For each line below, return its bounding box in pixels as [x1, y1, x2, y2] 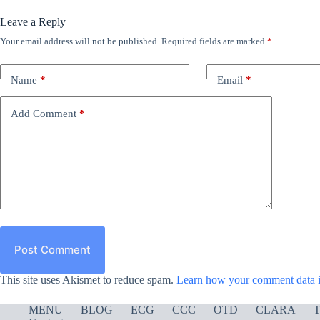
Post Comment [14, 243, 91, 257]
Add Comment [11, 108, 76, 120]
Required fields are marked [161, 35, 267, 46]
